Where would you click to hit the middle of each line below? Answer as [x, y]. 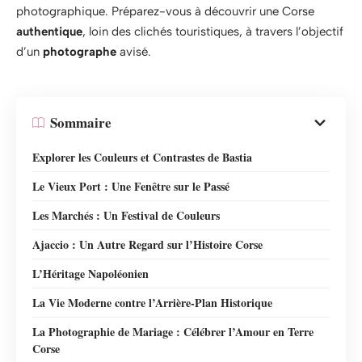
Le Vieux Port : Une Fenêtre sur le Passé [131, 186]
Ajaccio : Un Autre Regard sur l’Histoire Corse [147, 244]
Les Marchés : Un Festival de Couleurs [126, 215]
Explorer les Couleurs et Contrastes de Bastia [142, 157]
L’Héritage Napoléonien [90, 273]
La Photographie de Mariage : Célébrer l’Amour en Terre [173, 331]
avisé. [134, 52]
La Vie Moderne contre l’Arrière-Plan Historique [152, 302]
